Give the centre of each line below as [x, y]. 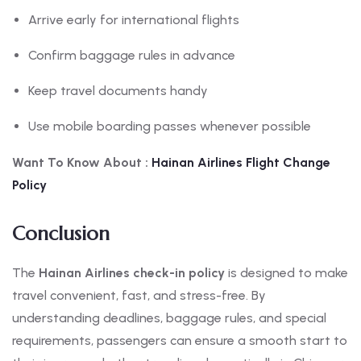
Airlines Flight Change [262, 163]
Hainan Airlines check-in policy [132, 273]
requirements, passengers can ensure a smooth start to [180, 341]
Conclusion [61, 234]
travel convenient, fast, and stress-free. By [139, 296]
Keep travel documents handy [118, 91]
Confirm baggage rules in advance [132, 56]
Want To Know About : [80, 163]
